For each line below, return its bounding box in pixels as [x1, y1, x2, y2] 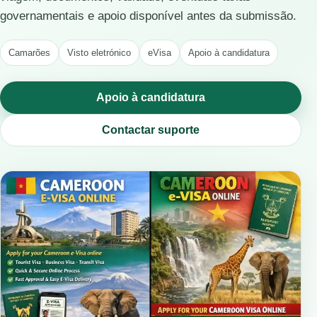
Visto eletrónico [67, 47, 131, 58]
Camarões [8, 47, 50, 58]
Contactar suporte [102, 124, 200, 136]
